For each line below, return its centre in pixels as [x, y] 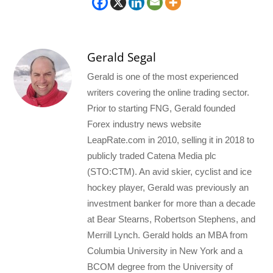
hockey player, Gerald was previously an [168, 187]
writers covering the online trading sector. [168, 92]
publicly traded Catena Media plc [152, 155]
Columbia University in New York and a [165, 250]
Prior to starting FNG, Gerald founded [161, 108]
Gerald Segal [122, 57]
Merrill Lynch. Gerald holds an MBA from [168, 235]
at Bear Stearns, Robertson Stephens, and [172, 219]
